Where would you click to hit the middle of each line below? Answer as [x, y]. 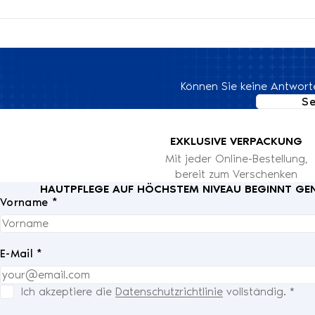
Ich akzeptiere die [68, 291]
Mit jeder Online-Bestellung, [236, 158]
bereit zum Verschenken [236, 174]
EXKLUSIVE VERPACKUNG [236, 141]
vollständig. [255, 291]
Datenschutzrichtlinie [169, 291]
